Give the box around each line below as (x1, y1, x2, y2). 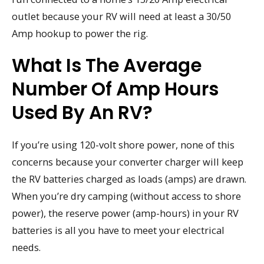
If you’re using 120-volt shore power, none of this (12, 137, 235, 151)
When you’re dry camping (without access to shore (12, 189, 241, 203)
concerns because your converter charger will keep (12, 154, 243, 169)
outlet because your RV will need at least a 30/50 (12, 9, 231, 24)
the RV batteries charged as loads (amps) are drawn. (12, 171, 246, 186)
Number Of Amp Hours (12, 75, 219, 102)
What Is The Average (12, 52, 202, 78)
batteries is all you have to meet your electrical (12, 223, 225, 237)
